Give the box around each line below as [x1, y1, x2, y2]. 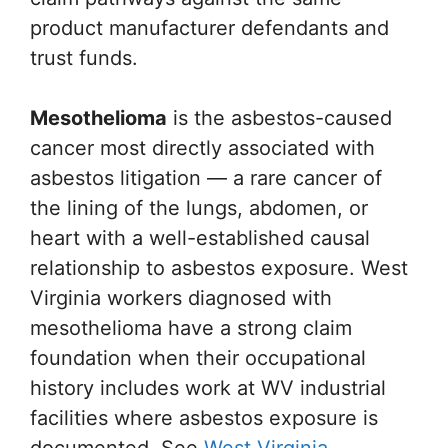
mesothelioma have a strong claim [30, 316, 352, 340]
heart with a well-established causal [30, 226, 370, 250]
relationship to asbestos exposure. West [30, 256, 408, 280]
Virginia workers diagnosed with [30, 286, 332, 310]
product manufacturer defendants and [30, 16, 389, 40]
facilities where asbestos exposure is [30, 406, 378, 430]
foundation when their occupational [30, 346, 366, 370]
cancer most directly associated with [30, 136, 375, 160]
